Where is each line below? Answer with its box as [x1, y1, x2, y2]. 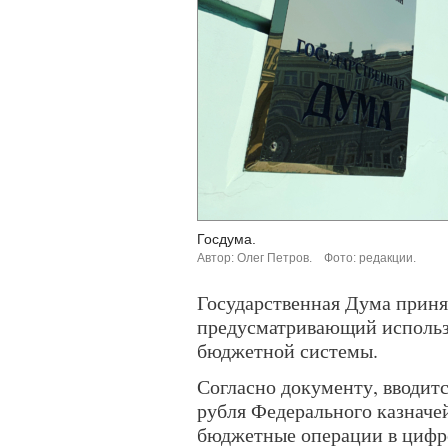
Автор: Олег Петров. [197, 251, 312, 265]
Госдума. [197, 231, 256, 247]
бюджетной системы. [197, 337, 378, 364]
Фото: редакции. [324, 251, 416, 265]
